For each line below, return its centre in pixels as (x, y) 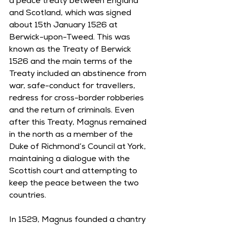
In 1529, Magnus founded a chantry (79, 220)
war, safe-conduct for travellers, (73, 87)
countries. (29, 196)
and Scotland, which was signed (71, 14)
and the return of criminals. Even (73, 111)
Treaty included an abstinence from (79, 74)
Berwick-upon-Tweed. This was (71, 38)
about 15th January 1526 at (64, 26)
